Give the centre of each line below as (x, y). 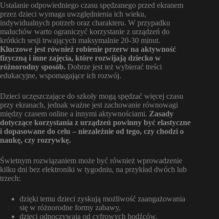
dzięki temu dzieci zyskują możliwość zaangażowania (102, 198)
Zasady (161, 113)
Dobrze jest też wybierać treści (114, 66)
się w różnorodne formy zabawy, (70, 207)
